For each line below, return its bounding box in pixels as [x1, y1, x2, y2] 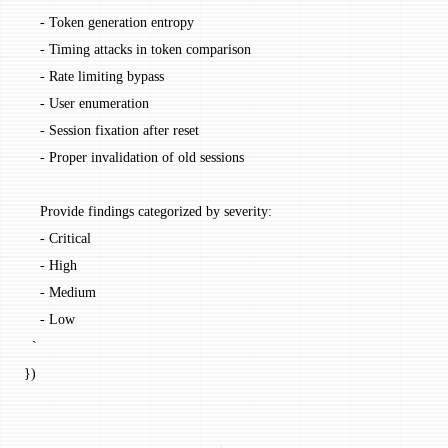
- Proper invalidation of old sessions [24, 148, 244, 165]
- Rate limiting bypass [24, 67, 164, 84]
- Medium [24, 283, 96, 300]
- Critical [24, 229, 91, 246]
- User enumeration [24, 94, 149, 111]
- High [24, 256, 77, 273]
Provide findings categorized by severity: [24, 202, 272, 219]
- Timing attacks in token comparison [24, 40, 251, 57]
